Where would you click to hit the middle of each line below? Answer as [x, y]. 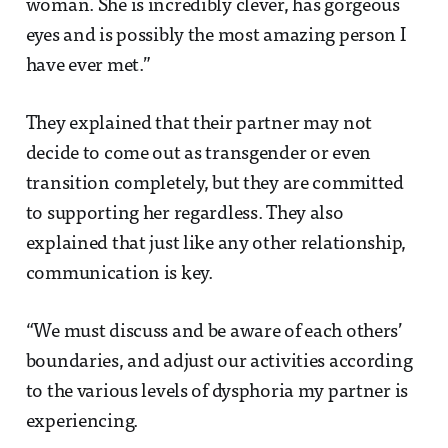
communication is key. [119, 274]
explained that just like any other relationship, [216, 244]
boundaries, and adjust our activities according [219, 362]
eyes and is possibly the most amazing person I [215, 36]
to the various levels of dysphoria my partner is [217, 392]
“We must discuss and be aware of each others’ [214, 332]
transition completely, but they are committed [214, 184]
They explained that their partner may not [199, 124]
